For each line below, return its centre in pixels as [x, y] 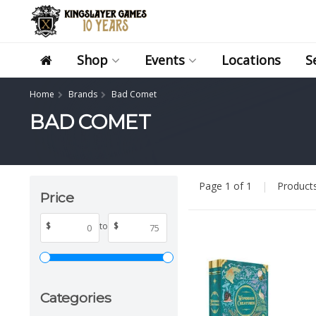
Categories [76, 297]
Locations [251, 60]
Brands [83, 94]
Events [165, 60]
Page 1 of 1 [227, 186]
